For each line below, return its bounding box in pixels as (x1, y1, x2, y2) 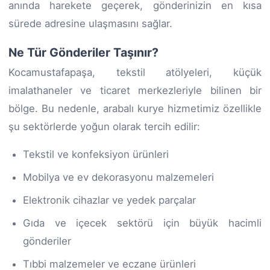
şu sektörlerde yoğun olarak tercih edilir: (8, 120, 200, 133)
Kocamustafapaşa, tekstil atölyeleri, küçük (8, 66, 262, 78)
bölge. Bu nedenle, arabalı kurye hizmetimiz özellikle (8, 102, 262, 115)
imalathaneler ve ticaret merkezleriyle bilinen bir (8, 84, 262, 96)
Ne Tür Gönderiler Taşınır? (8, 45, 159, 60)
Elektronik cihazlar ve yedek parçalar (23, 193, 196, 206)
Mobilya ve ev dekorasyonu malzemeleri (23, 171, 214, 183)
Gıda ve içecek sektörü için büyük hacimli (23, 216, 262, 229)
